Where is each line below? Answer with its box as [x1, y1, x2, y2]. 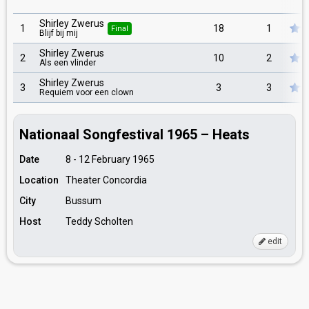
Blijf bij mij [39, 28, 78, 38]
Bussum [66, 195, 101, 206]
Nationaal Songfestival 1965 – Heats [19, 126, 250, 143]
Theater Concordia [66, 175, 147, 186]
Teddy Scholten [66, 216, 133, 227]
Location [19, 175, 59, 186]
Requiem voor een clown [39, 88, 134, 97]
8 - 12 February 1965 [66, 154, 154, 165]
